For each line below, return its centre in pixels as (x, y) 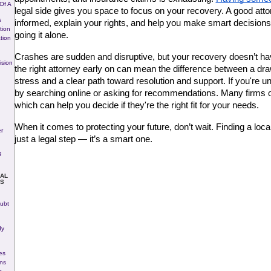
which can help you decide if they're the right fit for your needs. (136, 105)
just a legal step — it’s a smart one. (83, 139)
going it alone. (41, 35)
